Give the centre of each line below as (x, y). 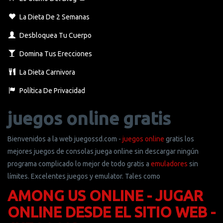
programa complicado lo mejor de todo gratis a (79, 164)
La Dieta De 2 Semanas (54, 17)
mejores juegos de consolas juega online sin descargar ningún (103, 152)
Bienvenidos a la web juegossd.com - (64, 139)
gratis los (179, 139)
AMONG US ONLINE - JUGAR (105, 196)
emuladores (169, 164)
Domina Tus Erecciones (55, 54)
